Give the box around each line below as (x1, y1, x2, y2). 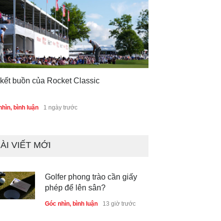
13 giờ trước (103, 200, 136, 207)
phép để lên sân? (45, 183, 106, 192)
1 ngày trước (43, 104, 77, 111)
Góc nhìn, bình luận (45, 200, 98, 207)
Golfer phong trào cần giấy (45, 172, 137, 181)
